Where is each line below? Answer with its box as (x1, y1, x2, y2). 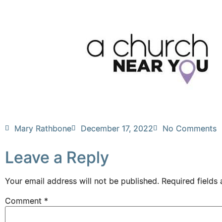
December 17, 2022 (81, 123, 153, 134)
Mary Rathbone (14, 123, 71, 134)
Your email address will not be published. (5, 176, 159, 186)
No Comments (163, 123, 217, 134)
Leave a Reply (5, 148, 109, 167)
